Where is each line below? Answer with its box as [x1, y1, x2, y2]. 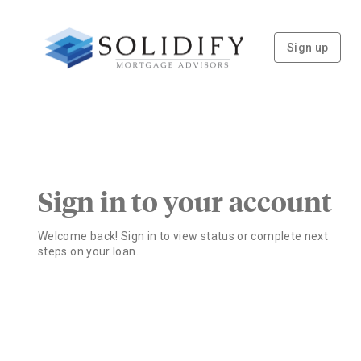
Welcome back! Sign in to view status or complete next [38, 229, 329, 243]
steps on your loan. [38, 244, 139, 258]
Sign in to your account [38, 182, 333, 218]
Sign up [286, 41, 329, 55]
